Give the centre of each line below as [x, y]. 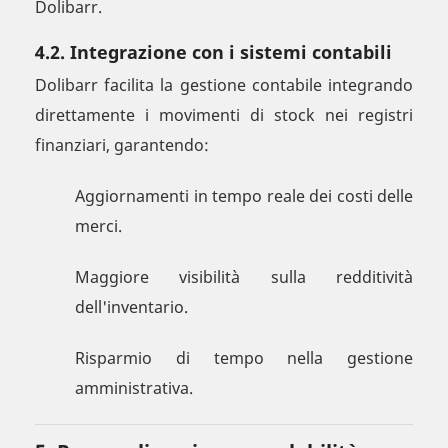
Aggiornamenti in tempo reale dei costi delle [244, 196]
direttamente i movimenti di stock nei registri [224, 115]
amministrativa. [134, 388]
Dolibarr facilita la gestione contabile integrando [224, 85]
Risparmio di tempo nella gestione [244, 358]
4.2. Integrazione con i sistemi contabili [213, 52]
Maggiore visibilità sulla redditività [244, 277]
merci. [98, 226]
